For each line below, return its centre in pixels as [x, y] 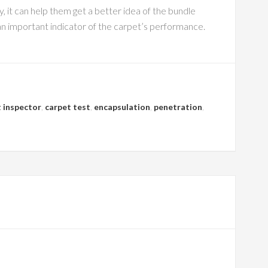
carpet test [68, 107]
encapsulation [122, 107]
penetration [178, 107]
